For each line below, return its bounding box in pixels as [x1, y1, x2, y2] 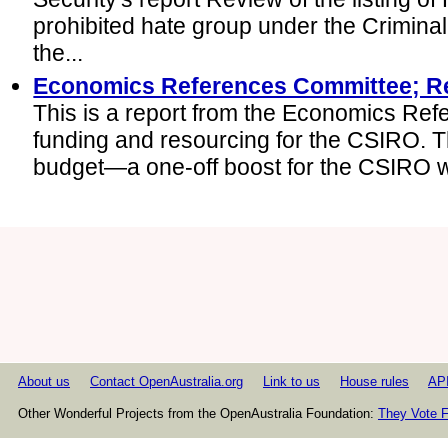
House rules [340, 374, 409, 390]
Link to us [263, 374, 320, 390]
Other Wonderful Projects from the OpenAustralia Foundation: [18, 405, 378, 421]
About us [18, 374, 70, 390]
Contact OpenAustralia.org [90, 374, 243, 390]
